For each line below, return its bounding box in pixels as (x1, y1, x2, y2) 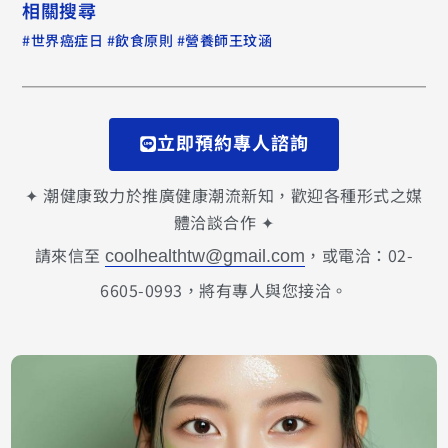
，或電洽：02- (305, 242, 414, 267)
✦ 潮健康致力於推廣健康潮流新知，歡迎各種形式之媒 (25, 182, 423, 207)
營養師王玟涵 (185, 33, 273, 50)
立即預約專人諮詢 (157, 133, 309, 154)
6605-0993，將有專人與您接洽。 (100, 277, 348, 302)
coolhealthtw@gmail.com (105, 245, 306, 266)
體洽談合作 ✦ (173, 209, 275, 234)
